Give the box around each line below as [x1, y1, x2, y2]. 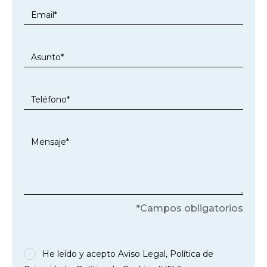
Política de [170, 248, 213, 259]
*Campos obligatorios [136, 202, 243, 214]
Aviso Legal [118, 248, 166, 259]
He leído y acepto [42, 248, 118, 259]
